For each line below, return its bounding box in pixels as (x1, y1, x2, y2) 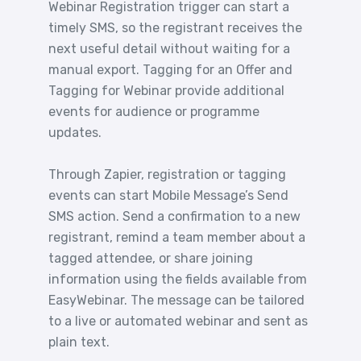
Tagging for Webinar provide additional (48, 83, 284, 98)
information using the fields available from (48, 272, 307, 287)
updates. (48, 125, 102, 140)
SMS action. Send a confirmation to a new (48, 209, 301, 224)
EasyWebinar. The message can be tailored (48, 293, 305, 308)
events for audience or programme (48, 104, 259, 119)
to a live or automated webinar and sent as (48, 313, 308, 329)
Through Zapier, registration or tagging (48, 167, 286, 182)
